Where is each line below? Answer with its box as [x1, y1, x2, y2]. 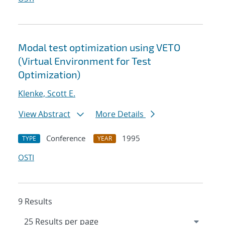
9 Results [18, 196, 52, 207]
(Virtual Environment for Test [18, 55, 151, 67]
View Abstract [19, 108, 70, 120]
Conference [46, 133, 85, 144]
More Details [95, 108, 146, 120]
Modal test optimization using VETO [18, 41, 180, 54]
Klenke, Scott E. [18, 88, 75, 99]
